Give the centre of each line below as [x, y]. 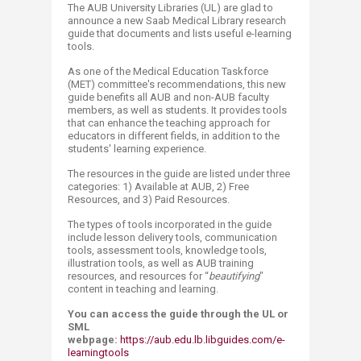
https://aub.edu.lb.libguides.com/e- [203, 339]
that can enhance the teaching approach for [169, 122]
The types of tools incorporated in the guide [170, 224]
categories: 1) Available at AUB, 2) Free [158, 186]
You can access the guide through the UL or [178, 313]
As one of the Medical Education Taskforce [168, 71]
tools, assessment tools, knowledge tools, [167, 250]
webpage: [94, 339]
